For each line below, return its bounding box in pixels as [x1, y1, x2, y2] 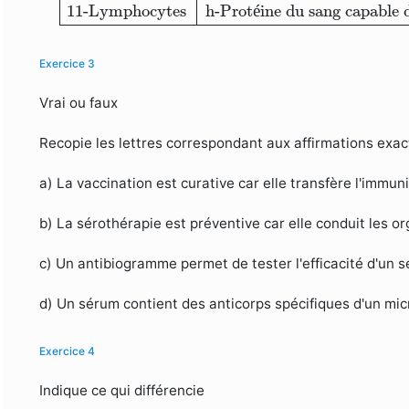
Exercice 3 [39, 57, 99, 71]
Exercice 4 [39, 344, 99, 359]
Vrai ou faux [39, 94, 119, 112]
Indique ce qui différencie [39, 382, 205, 400]
